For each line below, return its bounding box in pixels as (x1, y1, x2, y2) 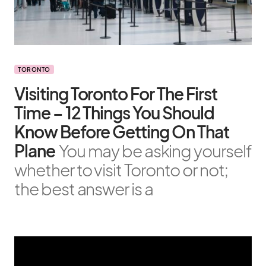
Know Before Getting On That (14, 121, 229, 142)
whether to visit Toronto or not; (14, 159, 229, 180)
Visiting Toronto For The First (14, 83, 217, 104)
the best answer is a (14, 178, 153, 199)
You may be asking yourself (59, 140, 252, 161)
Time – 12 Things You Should (14, 102, 214, 123)
